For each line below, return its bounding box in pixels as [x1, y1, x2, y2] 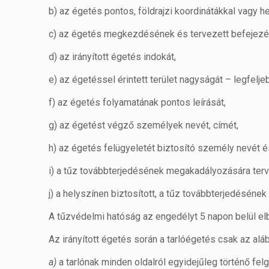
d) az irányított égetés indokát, [49, 51, 177, 62]
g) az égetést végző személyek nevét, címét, [49, 119, 239, 131]
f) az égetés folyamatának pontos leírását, [49, 97, 226, 108]
